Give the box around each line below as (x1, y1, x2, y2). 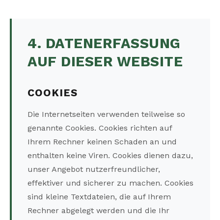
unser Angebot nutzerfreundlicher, (27, 165, 160, 174)
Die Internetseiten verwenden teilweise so (27, 110, 185, 119)
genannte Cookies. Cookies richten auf (27, 123, 172, 133)
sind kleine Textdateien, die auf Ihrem (27, 192, 171, 202)
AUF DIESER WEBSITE (27, 53, 183, 70)
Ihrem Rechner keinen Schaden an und (27, 137, 177, 147)
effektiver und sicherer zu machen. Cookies (27, 178, 193, 188)
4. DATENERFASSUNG (27, 35, 181, 52)
